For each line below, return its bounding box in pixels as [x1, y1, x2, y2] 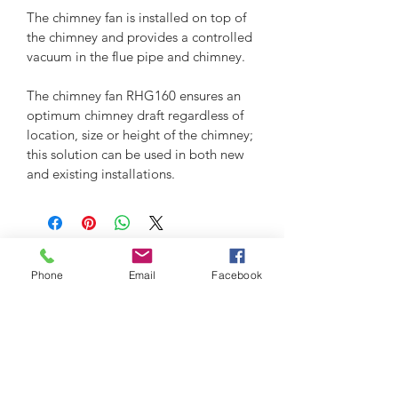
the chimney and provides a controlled [27, 28, 256, 45]
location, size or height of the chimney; [27, 125, 257, 143]
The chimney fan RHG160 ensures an [27, 86, 244, 104]
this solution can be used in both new [27, 145, 248, 163]
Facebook [211, 267, 262, 282]
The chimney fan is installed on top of [27, 8, 250, 26]
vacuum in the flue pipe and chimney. [27, 47, 245, 65]
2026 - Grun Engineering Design [63, 269, 221, 283]
